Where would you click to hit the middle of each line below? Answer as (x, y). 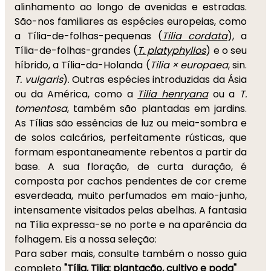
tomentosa (41, 109)
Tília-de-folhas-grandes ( (76, 51)
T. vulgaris (39, 80)
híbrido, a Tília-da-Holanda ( (82, 65)
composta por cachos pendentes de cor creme (131, 181)
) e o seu (227, 51)
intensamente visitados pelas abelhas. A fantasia (131, 210)
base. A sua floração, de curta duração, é (131, 167)
